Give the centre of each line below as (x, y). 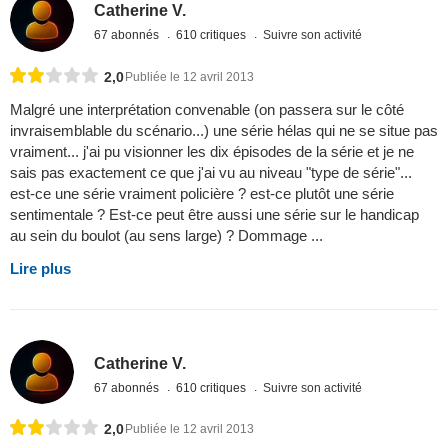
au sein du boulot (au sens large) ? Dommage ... (166, 235)
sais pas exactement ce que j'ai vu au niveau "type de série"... (211, 172)
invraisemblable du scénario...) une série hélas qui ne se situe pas (224, 130)
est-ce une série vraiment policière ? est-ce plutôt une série (202, 193)
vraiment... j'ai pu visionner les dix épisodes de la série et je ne (212, 151)
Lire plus (40, 268)
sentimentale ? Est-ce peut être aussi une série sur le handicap (214, 214)
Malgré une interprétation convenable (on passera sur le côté (207, 109)
